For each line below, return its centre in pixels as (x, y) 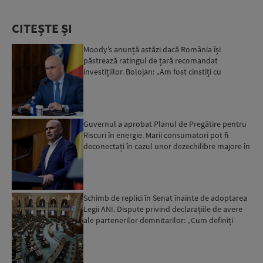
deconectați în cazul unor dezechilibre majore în (167, 146)
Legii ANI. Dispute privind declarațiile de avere (163, 209)
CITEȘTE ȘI (42, 28)
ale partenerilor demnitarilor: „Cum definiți (159, 220)
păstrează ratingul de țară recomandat (151, 61)
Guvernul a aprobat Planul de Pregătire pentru (165, 124)
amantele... (103, 231)
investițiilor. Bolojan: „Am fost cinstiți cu (153, 72)
